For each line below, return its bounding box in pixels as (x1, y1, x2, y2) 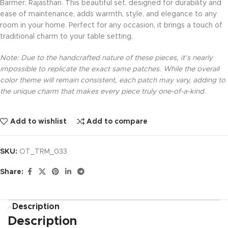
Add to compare (87, 118, 148, 125)
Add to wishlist (10, 118, 67, 125)
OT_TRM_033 (19, 148, 67, 155)
